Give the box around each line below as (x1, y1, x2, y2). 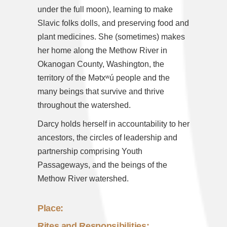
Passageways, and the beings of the (37, 161, 167, 170)
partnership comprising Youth (37, 147, 142, 156)
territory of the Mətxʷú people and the (37, 73, 170, 83)
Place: (37, 203, 63, 214)
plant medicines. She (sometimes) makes (37, 32, 185, 42)
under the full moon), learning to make (37, 5, 173, 14)
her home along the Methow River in (37, 46, 167, 55)
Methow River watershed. (37, 174, 129, 183)
